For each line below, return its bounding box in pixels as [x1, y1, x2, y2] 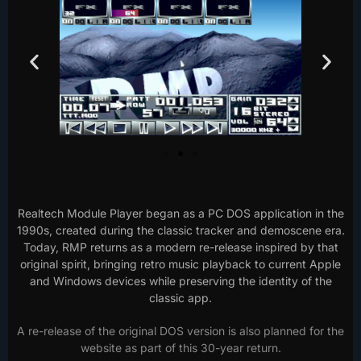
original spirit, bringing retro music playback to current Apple [20, 256, 341, 271]
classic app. [149, 290, 212, 305]
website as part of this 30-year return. [80, 340, 281, 355]
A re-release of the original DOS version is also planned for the [17, 323, 344, 338]
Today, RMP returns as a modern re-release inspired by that [23, 239, 338, 254]
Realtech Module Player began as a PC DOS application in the [17, 205, 344, 220]
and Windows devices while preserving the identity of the [29, 273, 332, 288]
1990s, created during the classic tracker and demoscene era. [16, 222, 345, 237]
